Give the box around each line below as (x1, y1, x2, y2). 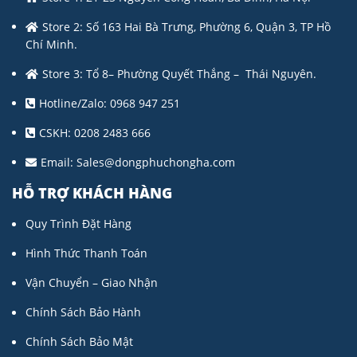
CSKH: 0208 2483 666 (39, 125, 151, 141)
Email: (41, 155, 76, 171)
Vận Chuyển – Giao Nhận (25, 275, 158, 291)
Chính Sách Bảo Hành (25, 304, 141, 320)
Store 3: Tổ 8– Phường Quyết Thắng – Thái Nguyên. (42, 66, 316, 82)
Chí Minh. (25, 37, 77, 53)
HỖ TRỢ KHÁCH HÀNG (12, 183, 172, 203)
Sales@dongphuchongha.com (76, 155, 235, 171)
